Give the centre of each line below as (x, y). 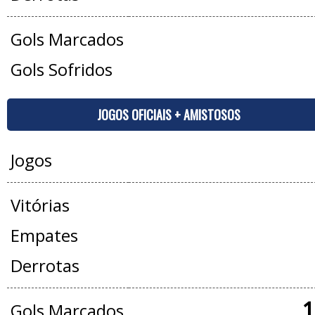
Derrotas (45, 265)
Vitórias (40, 205)
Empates (44, 235)
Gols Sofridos (61, 69)
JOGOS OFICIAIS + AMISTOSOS (168, 115)
